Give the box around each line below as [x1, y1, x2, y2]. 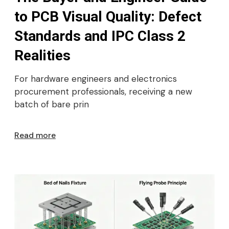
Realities [14, 47, 71, 64]
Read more [14, 129, 56, 141]
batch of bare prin [14, 98, 89, 110]
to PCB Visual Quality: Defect [14, 8, 201, 25]
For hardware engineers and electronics [14, 73, 177, 84]
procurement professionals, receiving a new [14, 85, 192, 97]
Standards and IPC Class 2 [14, 27, 186, 44]
